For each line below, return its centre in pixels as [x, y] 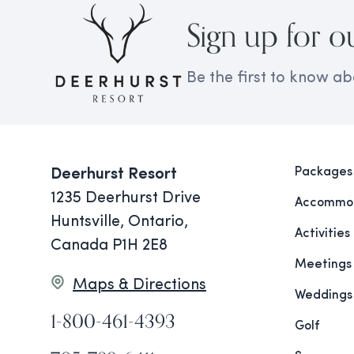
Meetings [323, 265]
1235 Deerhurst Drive [126, 199]
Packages [324, 173]
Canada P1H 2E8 [109, 246]
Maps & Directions [139, 286]
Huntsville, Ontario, [119, 222]
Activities [322, 234]
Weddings [324, 296]
